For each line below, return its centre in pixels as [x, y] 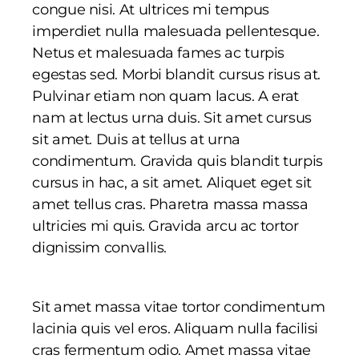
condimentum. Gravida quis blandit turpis [177, 161]
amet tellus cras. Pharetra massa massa [170, 204]
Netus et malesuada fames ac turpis [159, 52]
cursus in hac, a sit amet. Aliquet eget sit [172, 182]
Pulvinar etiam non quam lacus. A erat [165, 96]
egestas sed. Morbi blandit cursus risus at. [176, 74]
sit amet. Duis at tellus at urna [136, 139]
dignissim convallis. [100, 247]
